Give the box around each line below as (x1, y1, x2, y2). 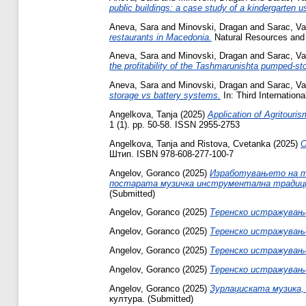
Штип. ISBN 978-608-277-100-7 (109, 148, 234, 159)
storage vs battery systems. (109, 90, 221, 101)
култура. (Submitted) (109, 293, 193, 304)
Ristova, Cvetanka (197, 138, 270, 149)
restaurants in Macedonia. (109, 31, 212, 42)
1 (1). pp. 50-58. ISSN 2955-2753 (109, 119, 240, 130)
